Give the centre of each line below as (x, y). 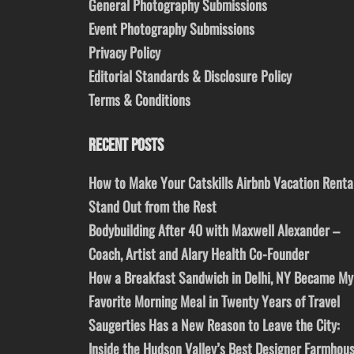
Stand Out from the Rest (153, 207)
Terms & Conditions (139, 100)
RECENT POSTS (126, 146)
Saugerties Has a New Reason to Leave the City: (214, 325)
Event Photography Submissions (171, 29)
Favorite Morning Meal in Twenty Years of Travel (214, 301)
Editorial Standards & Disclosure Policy (190, 76)
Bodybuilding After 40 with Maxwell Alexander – (214, 230)
